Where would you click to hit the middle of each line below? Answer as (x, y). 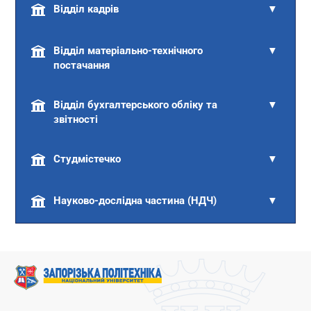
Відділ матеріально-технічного (128, 51)
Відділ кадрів (86, 9)
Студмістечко (87, 159)
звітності (76, 120)
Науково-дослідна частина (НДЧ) (135, 201)
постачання (82, 66)
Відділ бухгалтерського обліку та (136, 105)
